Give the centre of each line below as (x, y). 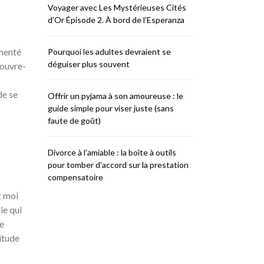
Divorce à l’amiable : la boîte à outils (112, 152)
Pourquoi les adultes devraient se (109, 52)
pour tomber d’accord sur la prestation (118, 165)
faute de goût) (74, 121)
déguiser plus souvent (89, 64)
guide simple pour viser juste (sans (111, 108)
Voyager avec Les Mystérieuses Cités (117, 7)
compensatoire (75, 177)
